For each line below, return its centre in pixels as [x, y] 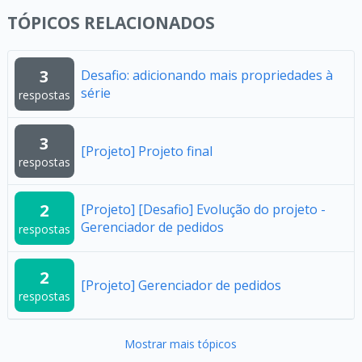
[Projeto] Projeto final [146, 151]
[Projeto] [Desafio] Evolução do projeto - [203, 209]
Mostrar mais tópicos [181, 343]
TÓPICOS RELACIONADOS [111, 22]
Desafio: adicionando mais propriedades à [206, 75]
